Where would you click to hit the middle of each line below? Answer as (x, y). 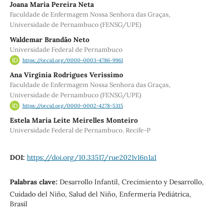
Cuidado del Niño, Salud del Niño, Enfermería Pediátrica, (100, 194)
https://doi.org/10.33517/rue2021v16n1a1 (91, 158)
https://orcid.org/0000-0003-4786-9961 (73, 60)
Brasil (18, 204)
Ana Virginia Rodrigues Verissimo (66, 75)
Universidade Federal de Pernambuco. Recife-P (80, 131)
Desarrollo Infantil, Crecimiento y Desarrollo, (131, 182)
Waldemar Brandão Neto (49, 39)
